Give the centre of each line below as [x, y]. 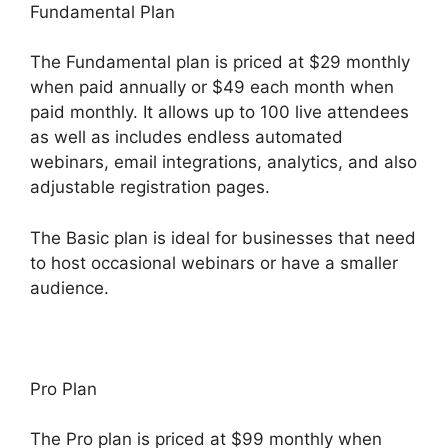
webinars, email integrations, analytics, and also [223, 162]
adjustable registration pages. [150, 187]
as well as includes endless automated [186, 137]
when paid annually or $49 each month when [212, 87]
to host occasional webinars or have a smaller [214, 262]
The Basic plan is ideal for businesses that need [223, 237]
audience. [69, 287]
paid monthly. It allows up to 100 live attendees [219, 112]
